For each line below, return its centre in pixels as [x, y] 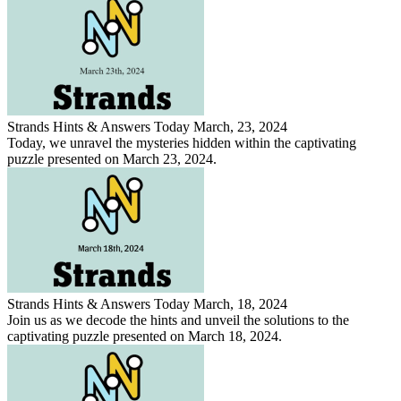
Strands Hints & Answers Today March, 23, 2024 [147, 126]
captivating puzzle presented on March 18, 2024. [145, 336]
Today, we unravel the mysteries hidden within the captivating [182, 142]
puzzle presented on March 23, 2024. [112, 158]
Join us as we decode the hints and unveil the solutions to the [178, 320]
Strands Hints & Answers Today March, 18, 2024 [147, 303]
